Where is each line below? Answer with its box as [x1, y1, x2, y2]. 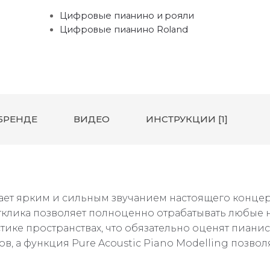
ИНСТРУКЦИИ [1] [146, 113, 228, 125]
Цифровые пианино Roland [60, 24, 188, 36]
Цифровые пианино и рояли [60, 10, 194, 22]
